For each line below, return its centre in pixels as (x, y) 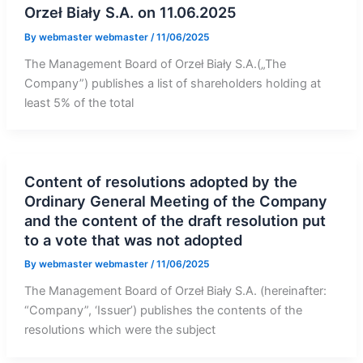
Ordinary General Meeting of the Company (175, 201)
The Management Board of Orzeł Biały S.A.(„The (155, 64)
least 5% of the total (79, 102)
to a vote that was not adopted (133, 239)
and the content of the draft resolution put (175, 220)
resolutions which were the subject (120, 330)
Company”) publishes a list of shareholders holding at (172, 83)
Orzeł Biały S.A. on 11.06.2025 (130, 12)
